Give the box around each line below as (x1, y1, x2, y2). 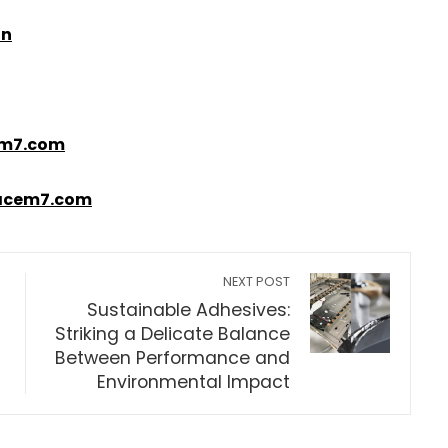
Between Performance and (55, 346, 291, 371)
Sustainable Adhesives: (87, 298, 291, 323)
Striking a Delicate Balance (55, 322, 291, 347)
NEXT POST (223, 273, 291, 291)
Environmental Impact (97, 370, 291, 395)
